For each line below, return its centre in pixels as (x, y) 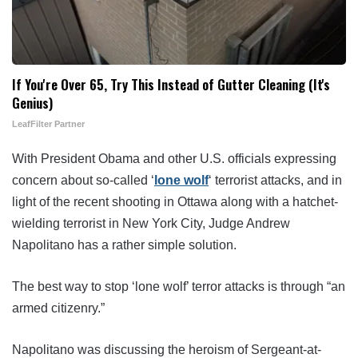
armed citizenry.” (58, 308)
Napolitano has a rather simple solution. (124, 245)
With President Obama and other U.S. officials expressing (174, 158)
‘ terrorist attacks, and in (275, 180)
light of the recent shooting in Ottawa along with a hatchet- (175, 201)
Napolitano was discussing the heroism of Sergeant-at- (167, 349)
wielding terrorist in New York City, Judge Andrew (151, 223)
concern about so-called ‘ (83, 180)
